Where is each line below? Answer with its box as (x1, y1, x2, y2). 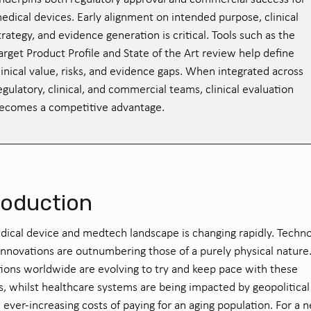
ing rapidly (221, 225, 271, 240)
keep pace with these (190, 261, 298, 276)
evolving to (95, 261, 152, 276)
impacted (189, 279, 235, 294)
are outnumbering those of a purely (57, 243, 231, 258)
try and (155, 261, 190, 276)
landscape (127, 225, 182, 240)
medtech (83, 225, 127, 240)
